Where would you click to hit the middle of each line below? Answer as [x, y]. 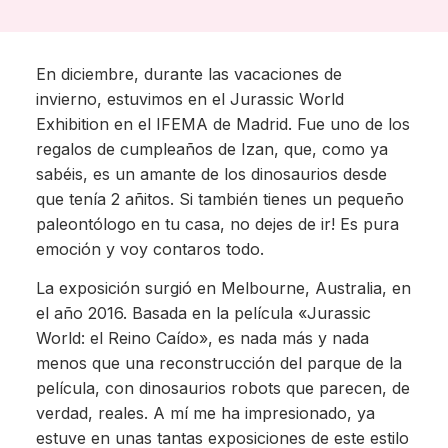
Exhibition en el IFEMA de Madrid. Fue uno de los [222, 124]
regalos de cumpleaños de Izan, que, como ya [211, 149]
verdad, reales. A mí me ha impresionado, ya [205, 413]
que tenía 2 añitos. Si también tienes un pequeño [219, 199]
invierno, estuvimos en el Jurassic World [189, 99]
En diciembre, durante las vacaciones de [188, 74]
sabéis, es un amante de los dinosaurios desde [211, 174]
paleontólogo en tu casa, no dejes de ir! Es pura [217, 224]
